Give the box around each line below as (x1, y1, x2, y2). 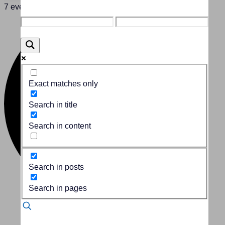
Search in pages (29, 184, 87, 193)
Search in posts (29, 163, 84, 172)
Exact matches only (29, 79, 98, 88)
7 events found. (4, 2, 58, 11)
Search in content (29, 121, 91, 130)
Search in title (29, 100, 77, 109)
